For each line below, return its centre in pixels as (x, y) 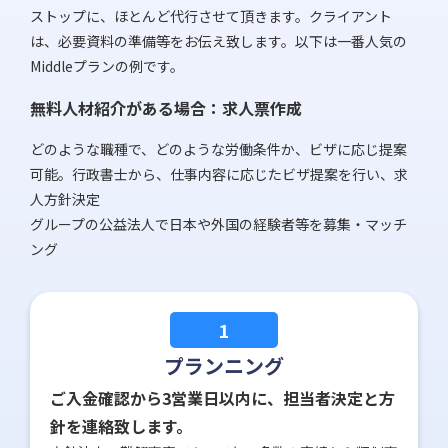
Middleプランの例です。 (107, 66)
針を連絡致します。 (121, 426)
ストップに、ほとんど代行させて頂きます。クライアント (211, 16)
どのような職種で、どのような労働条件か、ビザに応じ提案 (218, 149)
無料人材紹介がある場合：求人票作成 (166, 108)
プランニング (224, 366)
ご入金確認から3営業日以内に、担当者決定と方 (222, 398)
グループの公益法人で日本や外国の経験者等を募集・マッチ (218, 224)
